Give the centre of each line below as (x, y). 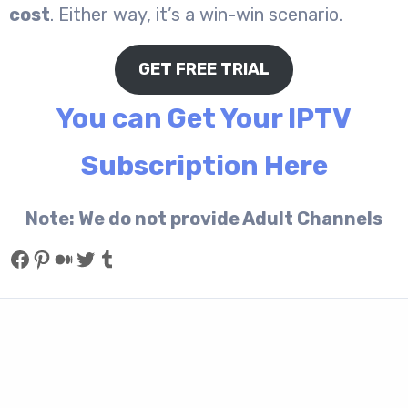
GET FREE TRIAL (204, 69)
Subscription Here (204, 165)
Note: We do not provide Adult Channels (204, 218)
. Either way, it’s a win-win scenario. (196, 14)
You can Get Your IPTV (204, 118)
